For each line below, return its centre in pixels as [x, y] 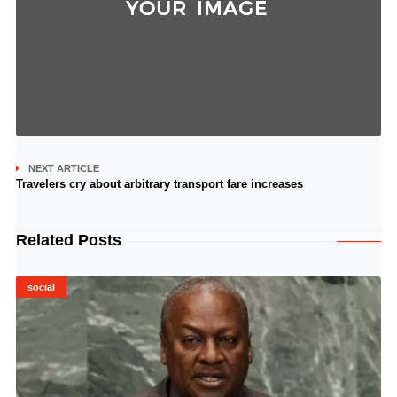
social [41, 287]
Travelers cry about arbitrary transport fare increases [159, 184]
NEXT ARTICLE [63, 168]
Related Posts [68, 240]
